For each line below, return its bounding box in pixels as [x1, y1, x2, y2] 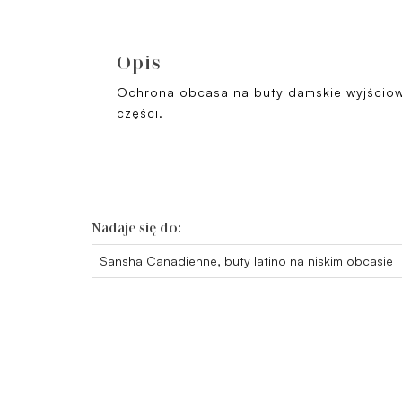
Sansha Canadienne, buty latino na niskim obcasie [100, 253, 393, 268]
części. [117, 105, 163, 120]
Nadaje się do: [92, 220, 181, 236]
